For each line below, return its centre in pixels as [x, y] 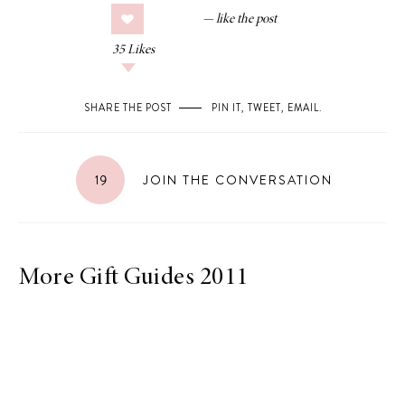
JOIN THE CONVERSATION [235, 180]
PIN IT [226, 108]
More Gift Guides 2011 [133, 278]
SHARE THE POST [127, 108]
